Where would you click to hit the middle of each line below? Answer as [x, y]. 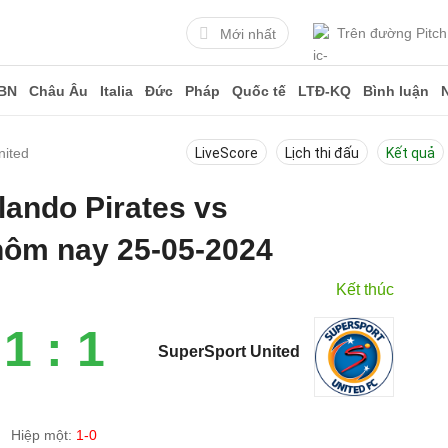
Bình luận [396, 91]
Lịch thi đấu [322, 153]
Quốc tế [259, 91]
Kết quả [410, 153]
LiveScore [226, 153]
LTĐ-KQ [324, 91]
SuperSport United [229, 351]
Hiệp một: [44, 435]
